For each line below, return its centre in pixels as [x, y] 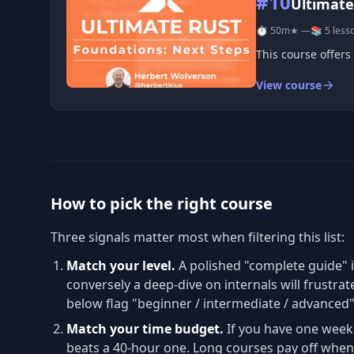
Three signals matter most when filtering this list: [198, 237]
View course [289, 85]
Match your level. [121, 265]
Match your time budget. [145, 329]
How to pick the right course [162, 203]
